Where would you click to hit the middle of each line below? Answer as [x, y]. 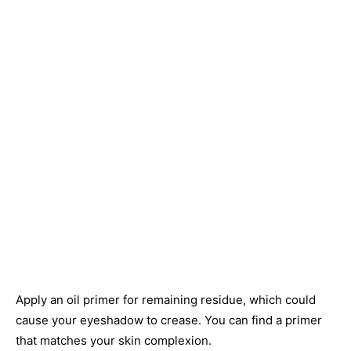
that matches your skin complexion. [114, 340]
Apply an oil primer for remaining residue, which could [166, 300]
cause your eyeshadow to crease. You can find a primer [169, 320]
